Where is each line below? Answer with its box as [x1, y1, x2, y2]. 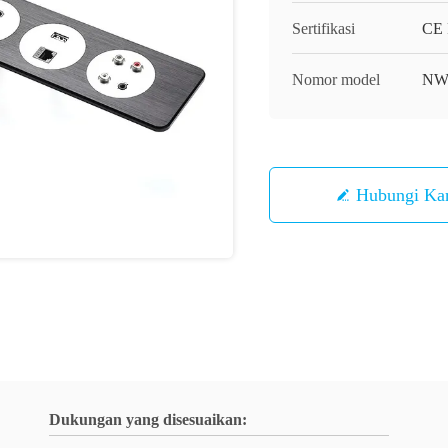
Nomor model [292, 71, 380, 88]
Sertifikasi [292, 20, 355, 37]
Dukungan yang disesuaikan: [49, 411, 247, 428]
